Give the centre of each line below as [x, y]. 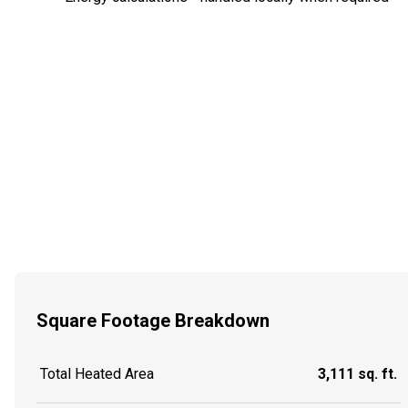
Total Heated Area [97, 374]
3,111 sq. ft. [357, 374]
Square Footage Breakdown [153, 320]
